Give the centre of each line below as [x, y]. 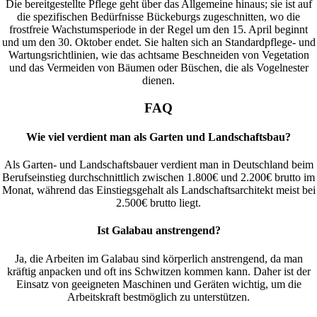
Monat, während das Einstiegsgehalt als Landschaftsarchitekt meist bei [158, 190]
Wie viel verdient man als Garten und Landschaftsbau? [158, 137]
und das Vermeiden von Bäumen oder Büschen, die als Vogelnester [158, 67]
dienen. [158, 80]
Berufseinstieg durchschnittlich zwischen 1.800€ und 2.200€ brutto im [158, 178]
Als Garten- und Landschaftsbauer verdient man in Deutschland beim [158, 165]
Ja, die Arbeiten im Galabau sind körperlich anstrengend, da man [158, 258]
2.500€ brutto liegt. [158, 203]
